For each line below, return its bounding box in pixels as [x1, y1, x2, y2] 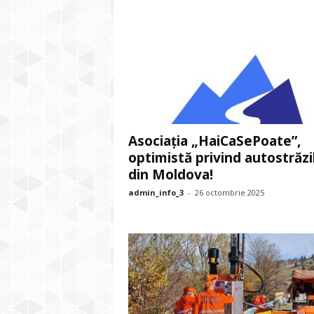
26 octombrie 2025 [194, 187, 264, 198]
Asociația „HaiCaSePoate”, [128, 132, 301, 150]
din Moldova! [128, 165, 213, 184]
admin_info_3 [128, 187, 184, 198]
